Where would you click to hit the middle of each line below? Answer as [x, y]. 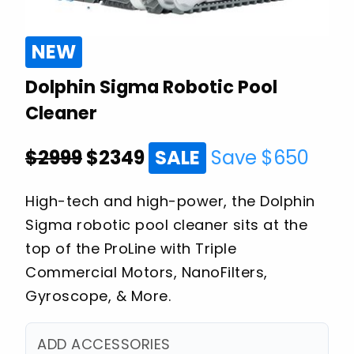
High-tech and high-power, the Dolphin [170, 201]
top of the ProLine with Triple [131, 248]
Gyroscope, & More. [98, 296]
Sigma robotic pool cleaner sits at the [166, 224]
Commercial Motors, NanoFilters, [147, 272]
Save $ [240, 157]
